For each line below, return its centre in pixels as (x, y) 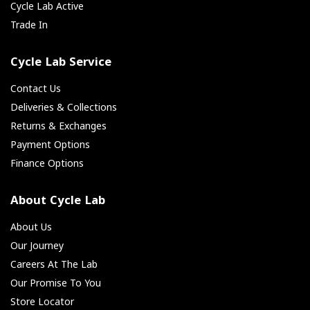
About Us (31, 227)
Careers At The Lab (54, 264)
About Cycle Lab (58, 202)
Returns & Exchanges (58, 126)
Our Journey (37, 246)
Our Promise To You (56, 283)
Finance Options (47, 163)
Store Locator (42, 302)
